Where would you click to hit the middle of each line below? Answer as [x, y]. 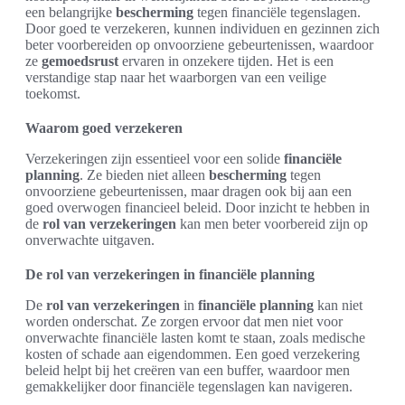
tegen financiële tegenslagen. [277, 13]
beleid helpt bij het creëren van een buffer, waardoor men [188, 371]
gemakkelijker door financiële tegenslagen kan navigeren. [189, 387]
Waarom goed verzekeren [104, 128]
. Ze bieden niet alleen [144, 175]
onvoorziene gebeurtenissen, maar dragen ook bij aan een [188, 192]
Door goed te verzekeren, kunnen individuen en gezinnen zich [202, 29]
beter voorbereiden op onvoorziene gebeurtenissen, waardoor [199, 45]
